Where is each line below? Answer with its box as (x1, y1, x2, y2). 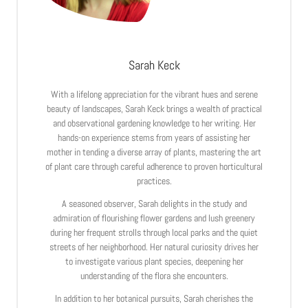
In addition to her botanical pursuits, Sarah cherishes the (55, 291, 253, 305)
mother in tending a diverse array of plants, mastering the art (47, 145, 261, 158)
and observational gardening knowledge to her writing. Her (52, 116, 256, 129)
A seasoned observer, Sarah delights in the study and (61, 197, 247, 210)
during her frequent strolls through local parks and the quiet (50, 225, 258, 239)
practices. (136, 174, 172, 187)
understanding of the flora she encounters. (80, 269, 228, 282)
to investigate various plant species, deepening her (65, 254, 243, 267)
